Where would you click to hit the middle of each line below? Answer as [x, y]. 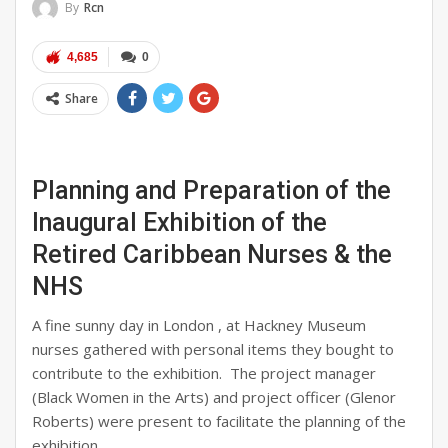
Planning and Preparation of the [211, 190]
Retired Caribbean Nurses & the [212, 254]
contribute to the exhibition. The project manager [204, 372]
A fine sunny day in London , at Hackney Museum [199, 324]
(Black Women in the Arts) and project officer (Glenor [214, 396]
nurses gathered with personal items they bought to [213, 348]
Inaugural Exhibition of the [179, 222]
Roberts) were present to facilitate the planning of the [219, 420]
